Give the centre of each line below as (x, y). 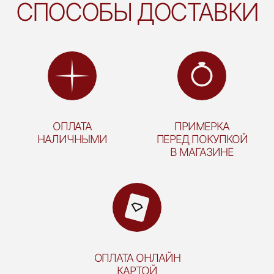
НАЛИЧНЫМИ (72, 139)
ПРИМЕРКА (202, 126)
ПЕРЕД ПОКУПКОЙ (202, 139)
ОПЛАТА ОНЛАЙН (137, 258)
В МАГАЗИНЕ (202, 152)
